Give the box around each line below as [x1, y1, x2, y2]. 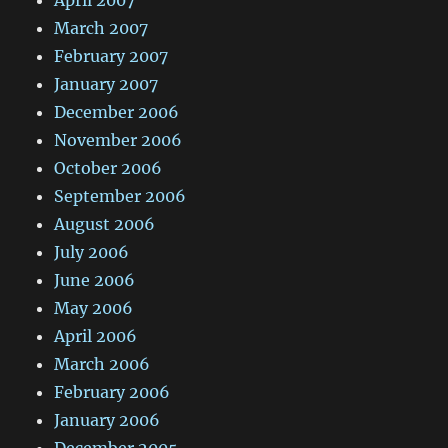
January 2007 [54, 73, 159, 94]
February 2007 [54, 45, 169, 66]
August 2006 [54, 213, 156, 234]
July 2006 [54, 241, 130, 262]
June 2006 [54, 269, 136, 290]
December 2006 [54, 101, 180, 122]
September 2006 [54, 185, 187, 206]
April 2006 [54, 325, 138, 346]
